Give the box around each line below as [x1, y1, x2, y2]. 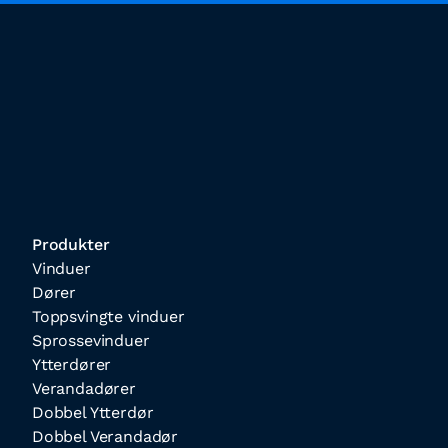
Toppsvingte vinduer [32, 307, 185, 326]
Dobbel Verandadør [32, 427, 179, 446]
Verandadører [32, 379, 136, 398]
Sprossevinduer [32, 331, 150, 350]
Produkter [32, 235, 110, 254]
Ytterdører [32, 355, 112, 374]
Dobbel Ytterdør [32, 403, 154, 422]
